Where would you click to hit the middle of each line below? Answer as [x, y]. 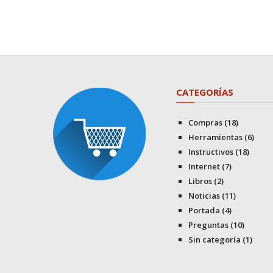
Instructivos [211, 152]
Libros [200, 181]
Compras [205, 122]
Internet [204, 166]
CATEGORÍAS [204, 92]
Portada [204, 210]
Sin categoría [214, 239]
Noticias [204, 196]
